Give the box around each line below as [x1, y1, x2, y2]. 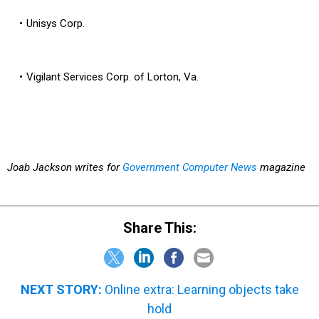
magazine [257, 161, 305, 174]
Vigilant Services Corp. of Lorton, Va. [26, 70, 199, 83]
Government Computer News [122, 161, 257, 174]
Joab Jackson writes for [7, 161, 122, 174]
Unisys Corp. [26, 17, 85, 30]
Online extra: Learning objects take [104, 281, 299, 297]
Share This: [132, 219, 197, 236]
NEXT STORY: [20, 281, 102, 297]
